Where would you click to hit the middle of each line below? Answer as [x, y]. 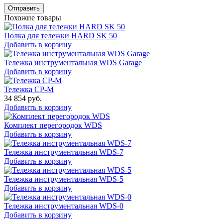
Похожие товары [33, 18]
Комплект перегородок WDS [53, 125]
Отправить [24, 8]
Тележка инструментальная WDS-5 [64, 179]
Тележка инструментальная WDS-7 [64, 152]
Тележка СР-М [29, 90]
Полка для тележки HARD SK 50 [60, 36]
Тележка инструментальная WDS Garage [73, 63]
